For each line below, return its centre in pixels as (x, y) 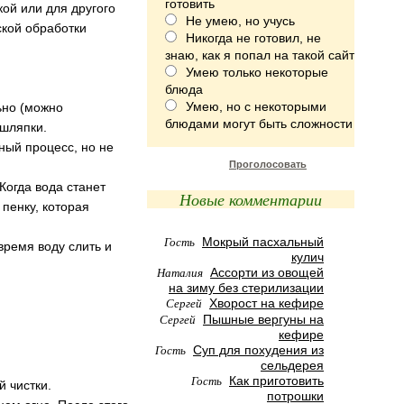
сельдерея (292, 365)
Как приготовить (276, 381)
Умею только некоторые (257, 72)
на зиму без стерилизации (246, 288)
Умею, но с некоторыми (256, 106)
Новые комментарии (251, 199)
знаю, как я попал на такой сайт (260, 55)
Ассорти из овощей (267, 272)
